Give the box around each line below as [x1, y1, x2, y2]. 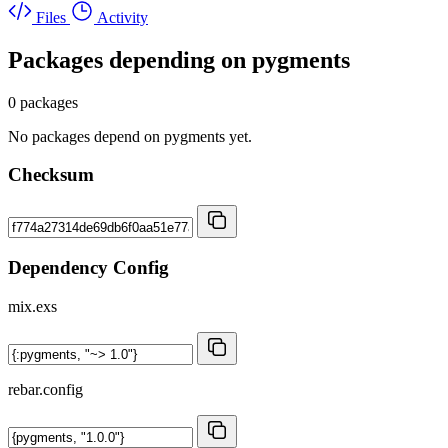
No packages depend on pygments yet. [8, 127, 252, 145]
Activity [97, 8, 148, 26]
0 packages [8, 93, 78, 111]
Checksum [8, 164, 94, 186]
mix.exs [8, 297, 57, 315]
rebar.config [8, 380, 83, 398]
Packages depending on [8, 46, 252, 73]
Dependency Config [8, 256, 169, 278]
